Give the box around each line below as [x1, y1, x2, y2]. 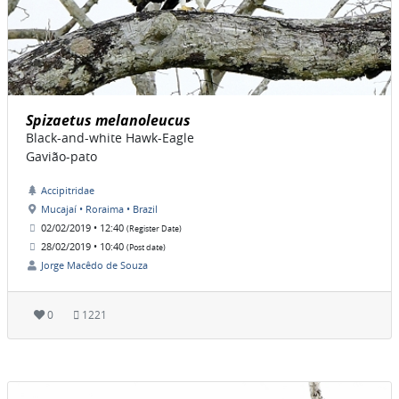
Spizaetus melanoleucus [26, 110, 191, 131]
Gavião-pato [26, 148, 97, 166]
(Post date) [126, 242, 166, 254]
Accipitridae [41, 183, 94, 198]
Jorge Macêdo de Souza [41, 258, 148, 273]
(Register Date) [126, 224, 182, 235]
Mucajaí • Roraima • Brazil [41, 202, 158, 216]
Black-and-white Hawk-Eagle [26, 129, 194, 147]
